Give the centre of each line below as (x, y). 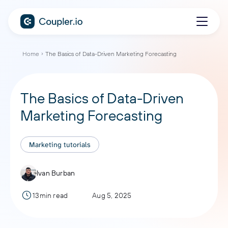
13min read (50, 195)
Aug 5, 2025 (112, 195)
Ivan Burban (56, 173)
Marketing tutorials (60, 145)
